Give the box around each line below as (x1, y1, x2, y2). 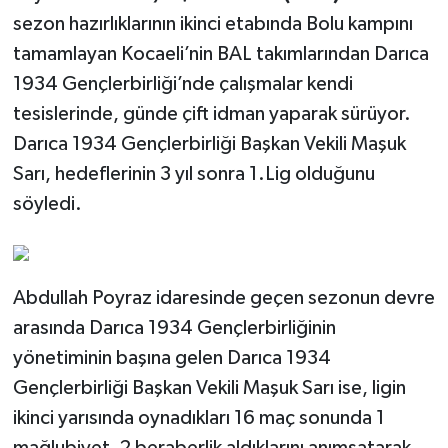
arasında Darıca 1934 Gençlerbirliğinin (12, 318, 336, 339)
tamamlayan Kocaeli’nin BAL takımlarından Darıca (12, 44, 429, 65)
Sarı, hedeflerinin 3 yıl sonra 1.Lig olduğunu (12, 164, 375, 185)
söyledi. (12, 194, 82, 215)
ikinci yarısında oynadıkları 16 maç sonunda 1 (12, 408, 385, 429)
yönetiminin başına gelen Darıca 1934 (12, 348, 331, 369)
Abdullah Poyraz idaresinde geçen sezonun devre (12, 288, 435, 309)
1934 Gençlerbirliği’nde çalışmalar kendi (12, 74, 353, 95)
